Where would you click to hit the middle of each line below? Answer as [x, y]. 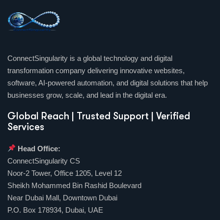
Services [26, 127]
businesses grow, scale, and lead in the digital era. [87, 95]
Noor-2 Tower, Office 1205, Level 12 [65, 173]
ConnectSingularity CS [44, 161]
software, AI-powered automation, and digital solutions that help [108, 82]
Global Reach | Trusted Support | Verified [99, 116]
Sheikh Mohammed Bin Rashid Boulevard [74, 185]
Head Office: [39, 148]
